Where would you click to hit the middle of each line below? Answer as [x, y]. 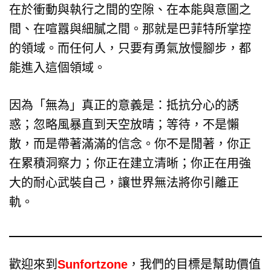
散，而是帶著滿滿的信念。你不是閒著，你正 [130, 144]
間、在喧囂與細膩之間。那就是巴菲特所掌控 [130, 29]
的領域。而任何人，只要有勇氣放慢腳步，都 [130, 48]
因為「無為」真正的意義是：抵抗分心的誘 [124, 105]
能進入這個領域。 [57, 67]
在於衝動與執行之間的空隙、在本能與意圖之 [130, 9]
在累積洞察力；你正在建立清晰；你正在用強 [130, 163]
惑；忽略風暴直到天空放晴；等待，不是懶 [124, 124]
